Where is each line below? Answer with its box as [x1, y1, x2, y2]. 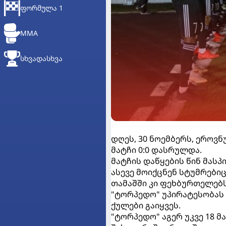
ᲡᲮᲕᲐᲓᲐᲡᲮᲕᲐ [20, 53, 63, 63]
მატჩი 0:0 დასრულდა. [111, 144, 202, 156]
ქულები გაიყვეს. [111, 200, 181, 211]
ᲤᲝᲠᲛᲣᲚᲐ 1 [20, 3, 63, 13]
